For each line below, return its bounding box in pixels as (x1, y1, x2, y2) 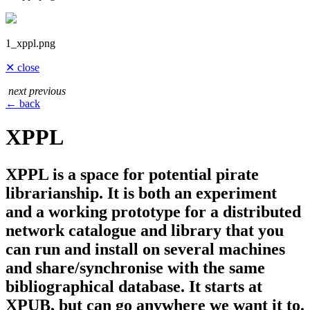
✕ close (6, 62, 39, 73)
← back (6, 98, 40, 109)
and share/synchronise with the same (6, 258, 265, 277)
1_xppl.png (6, 37, 55, 49)
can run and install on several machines (6, 239, 285, 258)
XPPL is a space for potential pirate (6, 165, 259, 183)
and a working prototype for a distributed (6, 202, 301, 221)
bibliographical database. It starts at (6, 277, 262, 295)
